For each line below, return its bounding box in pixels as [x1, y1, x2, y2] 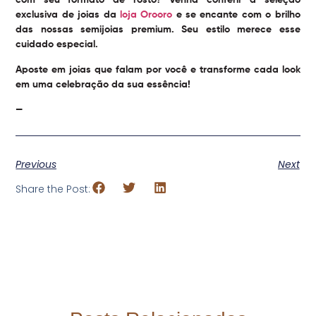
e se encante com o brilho [172, 10, 300, 20]
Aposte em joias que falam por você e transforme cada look [16, 64, 300, 75]
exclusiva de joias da [16, 10, 120, 20]
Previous [16, 157, 57, 172]
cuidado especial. [16, 39, 99, 50]
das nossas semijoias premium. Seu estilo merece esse [16, 25, 300, 35]
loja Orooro [119, 10, 173, 20]
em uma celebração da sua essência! [16, 79, 191, 90]
